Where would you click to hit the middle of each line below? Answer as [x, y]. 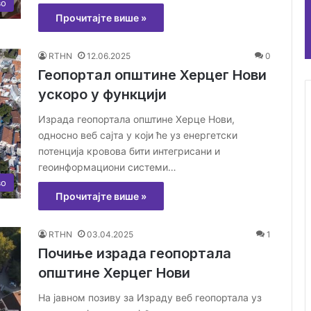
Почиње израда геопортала [135, 253]
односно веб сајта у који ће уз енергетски [138, 135]
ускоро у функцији [102, 94]
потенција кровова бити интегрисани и [129, 151]
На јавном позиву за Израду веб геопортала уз [150, 297]
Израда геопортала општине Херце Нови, [136, 119]
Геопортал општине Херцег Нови [152, 75]
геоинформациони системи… [107, 167]
